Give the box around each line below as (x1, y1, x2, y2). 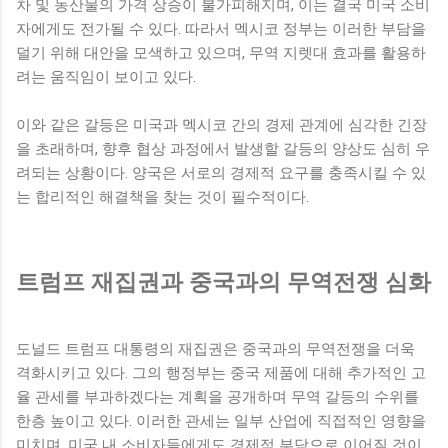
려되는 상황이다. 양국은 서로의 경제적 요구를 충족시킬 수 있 (16, 163, 426, 182)
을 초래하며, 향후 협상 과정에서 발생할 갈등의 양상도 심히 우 (16, 139, 430, 158)
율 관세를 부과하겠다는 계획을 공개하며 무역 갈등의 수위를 (16, 387, 419, 406)
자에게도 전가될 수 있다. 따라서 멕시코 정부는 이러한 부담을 (16, 19, 426, 38)
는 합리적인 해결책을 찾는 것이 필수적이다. (16, 187, 309, 206)
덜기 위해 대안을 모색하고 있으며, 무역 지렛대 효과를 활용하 (16, 43, 426, 62)
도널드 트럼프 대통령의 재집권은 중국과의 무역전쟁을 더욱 (16, 339, 415, 358)
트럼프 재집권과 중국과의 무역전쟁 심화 (16, 268, 431, 295)
